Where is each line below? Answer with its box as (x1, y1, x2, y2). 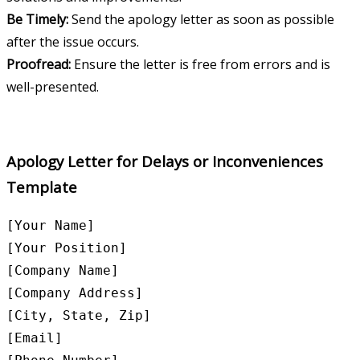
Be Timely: (6, 10, 68, 28)
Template (6, 176, 77, 197)
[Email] (6, 330, 63, 346)
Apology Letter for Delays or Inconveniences (6, 150, 323, 171)
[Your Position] (6, 240, 127, 256)
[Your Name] (6, 218, 95, 234)
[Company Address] (6, 285, 143, 301)
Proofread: (6, 55, 71, 73)
